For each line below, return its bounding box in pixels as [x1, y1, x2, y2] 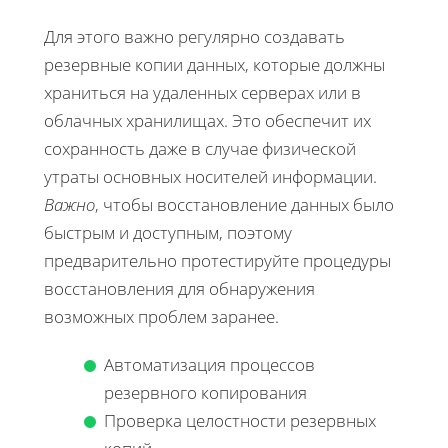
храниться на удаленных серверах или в [44, 81, 361, 105]
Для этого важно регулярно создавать [44, 25, 345, 49]
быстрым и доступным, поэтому [44, 221, 292, 245]
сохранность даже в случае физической [44, 137, 356, 161]
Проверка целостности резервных [104, 409, 376, 433]
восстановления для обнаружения [44, 277, 315, 301]
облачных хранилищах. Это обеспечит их [44, 109, 371, 133]
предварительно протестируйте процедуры [44, 249, 391, 273]
